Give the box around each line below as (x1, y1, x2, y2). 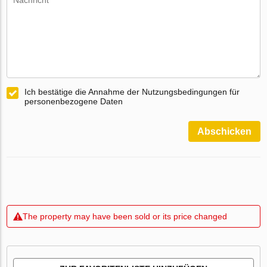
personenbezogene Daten (24, 97, 123, 107)
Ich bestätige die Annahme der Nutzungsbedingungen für (24, 87, 240, 97)
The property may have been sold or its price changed (23, 212, 228, 222)
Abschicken (197, 126, 252, 137)
